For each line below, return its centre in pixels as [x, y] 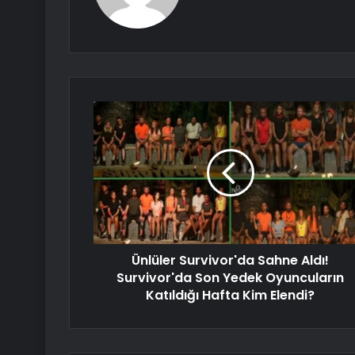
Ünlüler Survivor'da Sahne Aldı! [230, 261]
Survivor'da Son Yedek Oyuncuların [230, 278]
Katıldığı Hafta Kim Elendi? [230, 296]
